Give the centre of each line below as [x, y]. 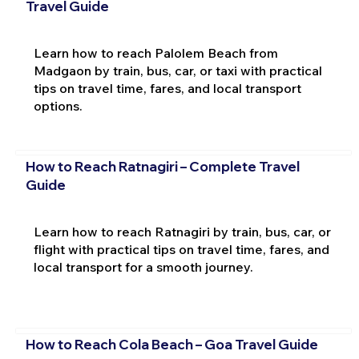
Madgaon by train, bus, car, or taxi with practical [177, 71]
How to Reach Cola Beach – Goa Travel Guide [171, 345]
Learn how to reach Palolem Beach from [155, 53]
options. [58, 106]
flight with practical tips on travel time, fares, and [181, 249]
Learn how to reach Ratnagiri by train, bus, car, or [182, 231]
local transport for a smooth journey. [143, 266]
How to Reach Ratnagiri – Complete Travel [162, 166]
